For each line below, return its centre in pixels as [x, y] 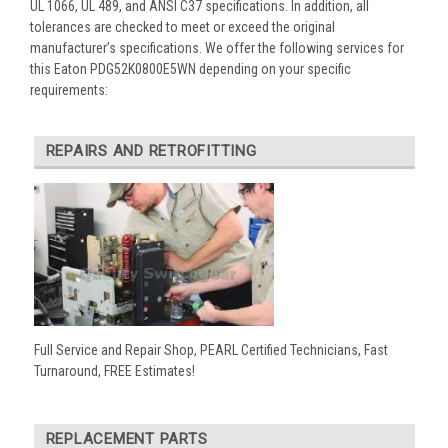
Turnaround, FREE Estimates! [114, 371]
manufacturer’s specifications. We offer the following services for [217, 47]
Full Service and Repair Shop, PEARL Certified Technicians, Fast [210, 350]
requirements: [69, 89]
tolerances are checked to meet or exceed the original [182, 26]
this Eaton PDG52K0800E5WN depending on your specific [190, 68]
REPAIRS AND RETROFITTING [151, 150]
